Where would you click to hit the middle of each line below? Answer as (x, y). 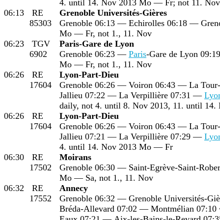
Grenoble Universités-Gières (113, 13)
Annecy (74, 188)
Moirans (75, 157)
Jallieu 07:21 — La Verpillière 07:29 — (132, 136)
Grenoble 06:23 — (94, 54)
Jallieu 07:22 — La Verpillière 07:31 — (132, 95)
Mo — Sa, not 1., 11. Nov (106, 178)
